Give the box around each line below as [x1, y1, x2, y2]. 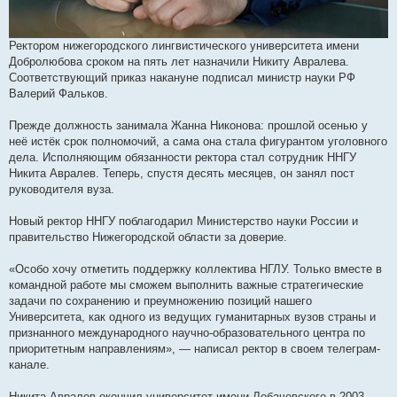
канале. [9, 357, 50, 371]
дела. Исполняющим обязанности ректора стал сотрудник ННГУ [9, 150, 356, 164]
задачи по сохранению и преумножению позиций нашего [9, 293, 312, 307]
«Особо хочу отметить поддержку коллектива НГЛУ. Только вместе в [9, 261, 382, 276]
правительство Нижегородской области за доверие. [9, 230, 287, 244]
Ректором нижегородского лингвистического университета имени [9, 38, 359, 52]
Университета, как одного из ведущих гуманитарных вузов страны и [9, 309, 376, 323]
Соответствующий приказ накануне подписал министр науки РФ [9, 70, 355, 84]
